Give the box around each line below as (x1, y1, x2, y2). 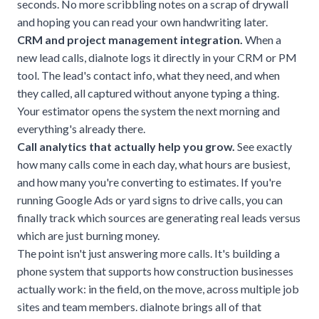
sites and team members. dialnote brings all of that (17, 299, 261, 313)
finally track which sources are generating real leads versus (17, 210, 300, 224)
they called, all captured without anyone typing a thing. (17, 85, 279, 100)
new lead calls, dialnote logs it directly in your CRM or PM (17, 50, 297, 64)
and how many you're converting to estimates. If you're (17, 174, 281, 189)
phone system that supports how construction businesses (17, 263, 293, 278)
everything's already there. (17, 121, 145, 135)
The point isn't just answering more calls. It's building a (17, 246, 280, 260)
